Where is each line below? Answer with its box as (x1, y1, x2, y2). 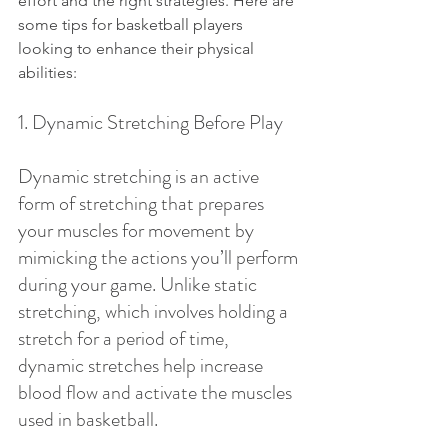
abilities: (18, 63, 77, 82)
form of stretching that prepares (18, 189, 268, 218)
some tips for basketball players (18, 15, 247, 34)
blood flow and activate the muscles (18, 378, 296, 407)
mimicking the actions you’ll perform (18, 243, 302, 272)
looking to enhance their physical (18, 39, 258, 58)
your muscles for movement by (18, 216, 258, 245)
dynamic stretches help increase (18, 351, 267, 380)
